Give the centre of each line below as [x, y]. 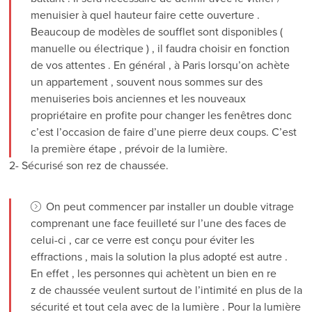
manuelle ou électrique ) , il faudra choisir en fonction [161, 48]
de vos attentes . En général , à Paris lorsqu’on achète [161, 65]
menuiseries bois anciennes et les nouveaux [139, 99]
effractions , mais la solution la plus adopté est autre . [159, 257]
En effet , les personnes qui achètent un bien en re [154, 273]
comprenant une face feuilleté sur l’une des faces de [159, 223]
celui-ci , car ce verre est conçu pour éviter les [143, 240]
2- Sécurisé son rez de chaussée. [89, 165]
